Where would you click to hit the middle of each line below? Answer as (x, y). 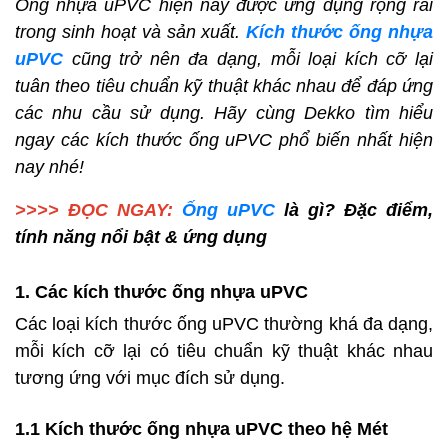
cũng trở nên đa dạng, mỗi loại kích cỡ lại (248, 59)
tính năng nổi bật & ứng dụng (141, 237)
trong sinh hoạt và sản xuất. (131, 32)
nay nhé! (49, 167)
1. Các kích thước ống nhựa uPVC (161, 292)
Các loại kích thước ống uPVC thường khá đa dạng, (224, 324)
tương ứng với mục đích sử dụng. (152, 378)
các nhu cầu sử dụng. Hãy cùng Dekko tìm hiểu (224, 113)
